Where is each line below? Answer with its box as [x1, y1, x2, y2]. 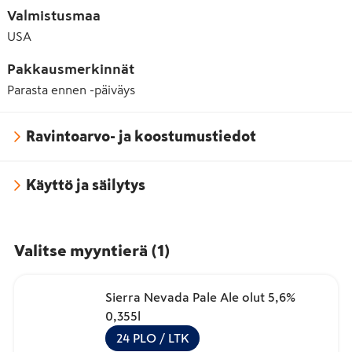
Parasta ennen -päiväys [7, 82, 135, 96]
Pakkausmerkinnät [7, 61, 134, 76]
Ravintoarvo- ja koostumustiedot [26, 129, 256, 144]
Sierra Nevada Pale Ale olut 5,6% [105, 290, 295, 303]
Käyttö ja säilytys [26, 178, 145, 192]
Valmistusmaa [7, 8, 101, 23]
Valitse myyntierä [14, 242, 148, 258]
